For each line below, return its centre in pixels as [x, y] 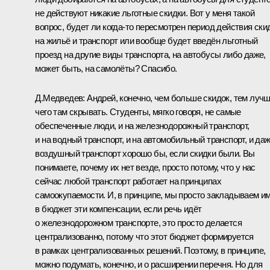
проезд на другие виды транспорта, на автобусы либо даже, [150, 54]
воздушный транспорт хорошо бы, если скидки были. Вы [145, 153]
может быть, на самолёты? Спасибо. [106, 68]
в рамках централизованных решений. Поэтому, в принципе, [150, 250]
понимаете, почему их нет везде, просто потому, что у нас [145, 167]
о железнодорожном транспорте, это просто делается [138, 222]
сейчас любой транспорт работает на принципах [128, 181]
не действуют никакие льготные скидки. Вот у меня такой [145, 13]
